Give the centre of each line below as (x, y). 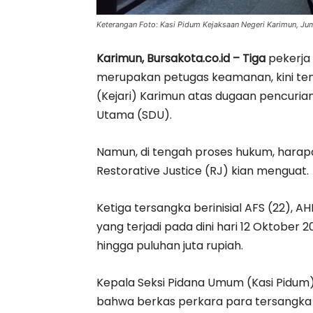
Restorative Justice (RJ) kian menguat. (203, 171)
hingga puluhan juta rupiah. (170, 246)
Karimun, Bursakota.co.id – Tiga (181, 58)
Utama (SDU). (134, 115)
